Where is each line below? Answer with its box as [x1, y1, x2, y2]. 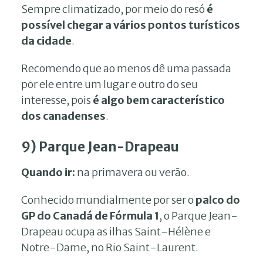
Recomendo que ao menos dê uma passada [21, 61, 231, 75]
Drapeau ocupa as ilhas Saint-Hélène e [21, 224, 211, 238]
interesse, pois [21, 93, 93, 107]
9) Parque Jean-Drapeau [21, 138, 179, 155]
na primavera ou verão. [77, 165, 190, 179]
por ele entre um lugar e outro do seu [21, 77, 198, 91]
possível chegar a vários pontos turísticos [21, 18, 240, 32]
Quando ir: [21, 165, 77, 179]
